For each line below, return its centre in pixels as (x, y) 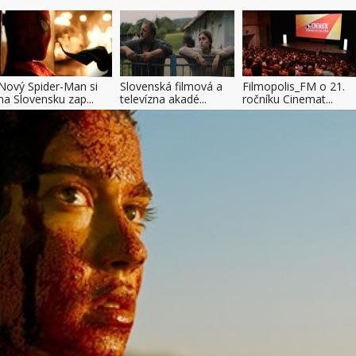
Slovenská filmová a (171, 86)
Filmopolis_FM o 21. (294, 86)
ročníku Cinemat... (288, 99)
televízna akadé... (163, 99)
